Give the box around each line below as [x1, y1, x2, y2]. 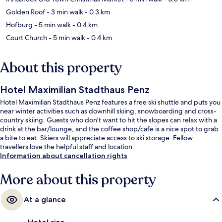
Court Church [6, 33, 47, 42]
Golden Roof [6, 7, 45, 16]
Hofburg [6, 20, 33, 29]
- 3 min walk [45, 7, 83, 16]
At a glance [24, 194, 66, 204]
